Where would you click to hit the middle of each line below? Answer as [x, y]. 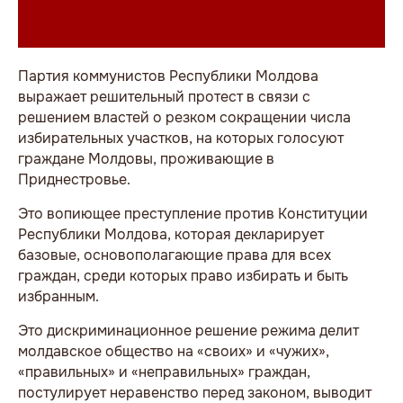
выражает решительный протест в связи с [164, 97]
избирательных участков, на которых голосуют [181, 139]
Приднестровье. [74, 180]
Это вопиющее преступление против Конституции [193, 214]
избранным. [58, 297]
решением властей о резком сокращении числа [184, 118]
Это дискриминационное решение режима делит [188, 331]
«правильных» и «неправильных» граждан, [164, 372]
